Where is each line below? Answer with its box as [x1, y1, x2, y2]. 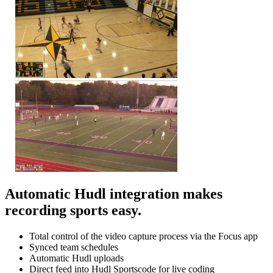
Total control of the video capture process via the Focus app [29, 231, 258, 242]
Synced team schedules [29, 242, 118, 253]
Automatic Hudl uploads [29, 253, 124, 264]
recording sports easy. [5, 202, 141, 219]
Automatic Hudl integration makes [5, 186, 222, 202]
